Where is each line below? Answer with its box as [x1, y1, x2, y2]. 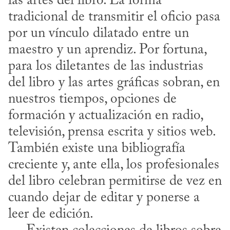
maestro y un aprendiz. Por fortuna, [8, 43, 206, 57]
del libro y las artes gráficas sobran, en [8, 76, 220, 90]
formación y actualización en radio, [8, 109, 203, 123]
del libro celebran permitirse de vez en [8, 175, 222, 189]
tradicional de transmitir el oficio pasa [8, 10, 220, 25]
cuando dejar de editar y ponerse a [8, 191, 200, 205]
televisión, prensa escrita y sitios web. [8, 125, 215, 140]
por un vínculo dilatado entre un [8, 27, 189, 41]
